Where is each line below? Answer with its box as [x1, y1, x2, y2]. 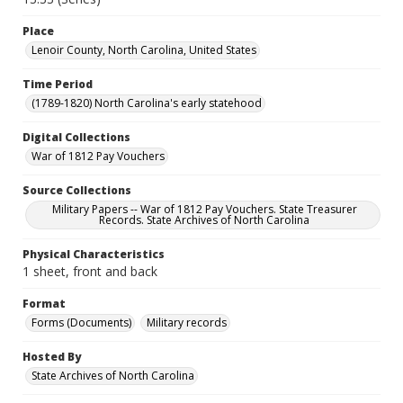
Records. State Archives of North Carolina [99, 212, 309, 228]
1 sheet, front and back [22, 263, 157, 280]
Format [22, 296, 66, 311]
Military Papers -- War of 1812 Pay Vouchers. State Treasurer [51, 201, 357, 217]
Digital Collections [22, 130, 130, 145]
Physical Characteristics [22, 246, 165, 262]
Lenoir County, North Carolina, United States [31, 42, 256, 58]
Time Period [22, 76, 93, 92]
